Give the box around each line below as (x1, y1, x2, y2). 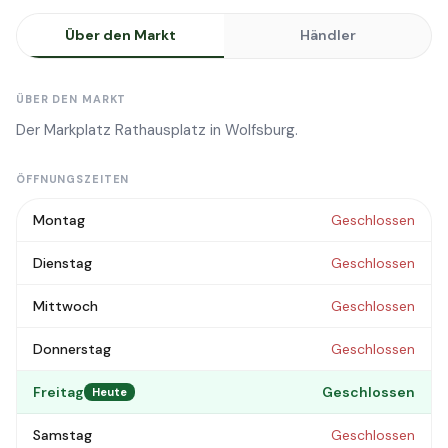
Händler (299, 26, 356, 44)
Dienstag (33, 254, 92, 272)
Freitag (33, 383, 84, 401)
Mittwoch (33, 297, 98, 315)
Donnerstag (33, 340, 111, 358)
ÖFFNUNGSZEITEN (16, 172, 130, 186)
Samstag (33, 426, 92, 444)
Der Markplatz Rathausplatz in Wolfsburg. (16, 120, 298, 140)
